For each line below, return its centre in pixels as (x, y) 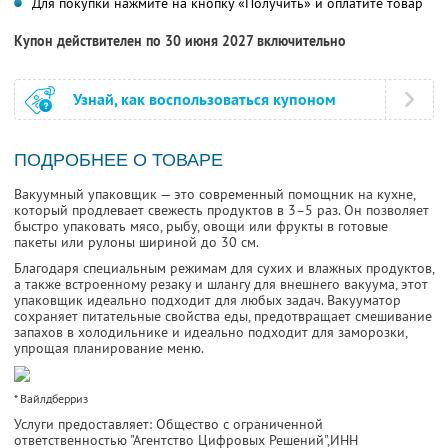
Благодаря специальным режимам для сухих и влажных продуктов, (224, 268)
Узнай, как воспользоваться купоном (204, 100)
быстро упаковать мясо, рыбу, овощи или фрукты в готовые (201, 226)
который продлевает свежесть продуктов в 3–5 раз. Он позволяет (221, 210)
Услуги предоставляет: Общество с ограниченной (168, 424)
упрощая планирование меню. (109, 348)
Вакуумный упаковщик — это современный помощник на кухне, (214, 194)
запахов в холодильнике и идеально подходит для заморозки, (210, 332)
